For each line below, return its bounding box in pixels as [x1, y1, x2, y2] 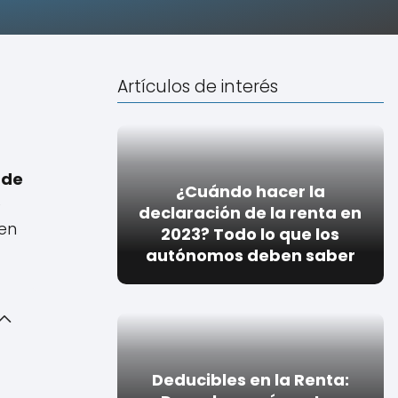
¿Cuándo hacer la [175, 179, 325, 203]
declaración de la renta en [139, 201, 362, 224]
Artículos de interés [116, 75, 278, 99]
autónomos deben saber [145, 243, 355, 267]
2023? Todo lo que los [161, 222, 340, 245]
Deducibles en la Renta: [151, 368, 349, 391]
